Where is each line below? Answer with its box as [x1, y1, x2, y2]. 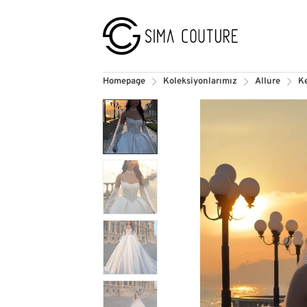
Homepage [102, 76, 145, 87]
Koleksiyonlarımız [162, 76, 237, 87]
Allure [254, 76, 280, 87]
